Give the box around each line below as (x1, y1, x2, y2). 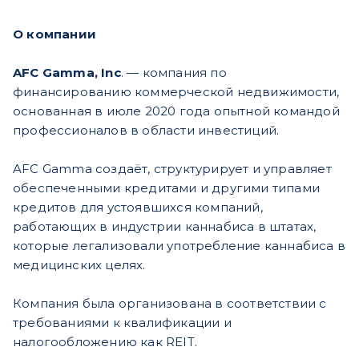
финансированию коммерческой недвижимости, (13, 84, 340, 100)
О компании (13, 26, 96, 42)
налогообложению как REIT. (13, 334, 197, 350)
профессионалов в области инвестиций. (13, 123, 280, 139)
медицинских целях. (13, 257, 146, 273)
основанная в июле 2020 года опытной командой (13, 103, 340, 119)
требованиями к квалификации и (13, 315, 232, 331)
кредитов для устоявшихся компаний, (13, 200, 263, 216)
